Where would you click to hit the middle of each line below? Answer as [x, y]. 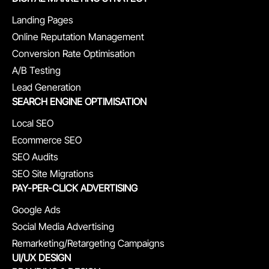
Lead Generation [47, 87]
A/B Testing [36, 70]
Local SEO [33, 123]
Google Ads [36, 210]
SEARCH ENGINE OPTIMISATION [79, 101]
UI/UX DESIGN [41, 258]
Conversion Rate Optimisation [74, 53]
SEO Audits [35, 157]
